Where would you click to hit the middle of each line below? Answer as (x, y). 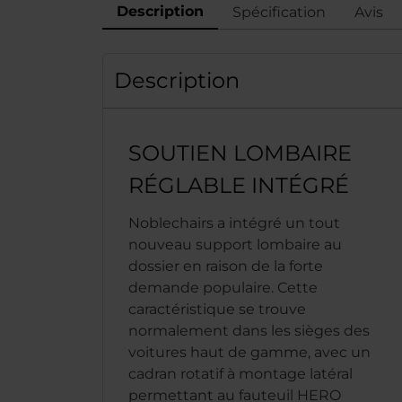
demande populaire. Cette (223, 288)
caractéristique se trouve (217, 309)
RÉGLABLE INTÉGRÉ (239, 185)
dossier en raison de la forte (226, 266)
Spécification (279, 12)
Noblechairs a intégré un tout (234, 223)
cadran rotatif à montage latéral (240, 374)
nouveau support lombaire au (235, 245)
